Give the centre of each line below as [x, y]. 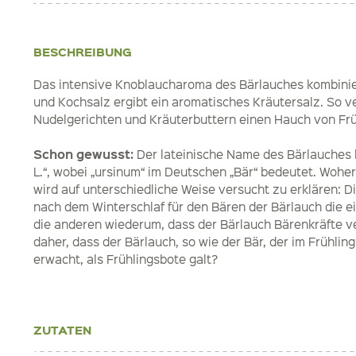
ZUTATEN [62, 330]
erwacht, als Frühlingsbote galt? [126, 259]
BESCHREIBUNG [83, 52]
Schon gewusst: [83, 155]
